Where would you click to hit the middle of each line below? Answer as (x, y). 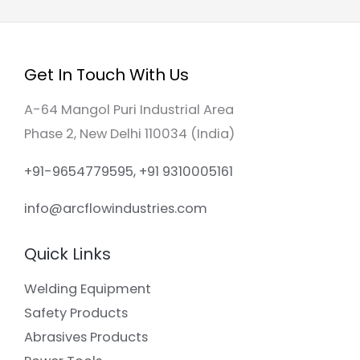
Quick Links (67, 254)
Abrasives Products (86, 337)
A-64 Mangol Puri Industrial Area (129, 110)
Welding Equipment (88, 289)
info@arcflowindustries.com (116, 208)
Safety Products (76, 313)
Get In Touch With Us (106, 75)
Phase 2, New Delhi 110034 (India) (129, 134)
